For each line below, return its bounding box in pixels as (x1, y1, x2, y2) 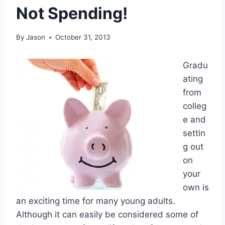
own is (183, 182, 209, 193)
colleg (183, 101, 206, 111)
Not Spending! (16, 3, 128, 23)
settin (183, 128, 205, 139)
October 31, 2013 (55, 33, 111, 42)
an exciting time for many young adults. (16, 196, 175, 206)
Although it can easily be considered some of (16, 209, 198, 220)
